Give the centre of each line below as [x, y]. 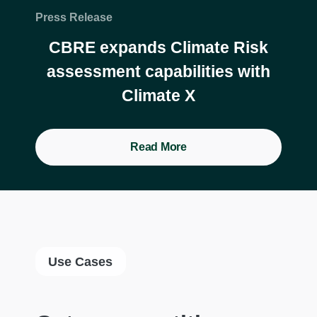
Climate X [158, 95]
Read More [158, 146]
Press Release [74, 17]
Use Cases [81, 261]
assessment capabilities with [158, 71]
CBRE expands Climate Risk [158, 47]
